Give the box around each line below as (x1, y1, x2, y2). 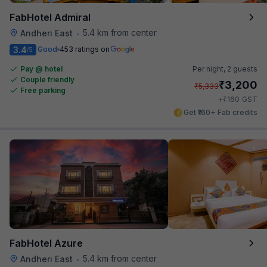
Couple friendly (20, 74, 74, 84)
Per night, (193, 64, 227, 73)
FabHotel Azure (10, 237, 83, 249)
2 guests (227, 64, 257, 73)
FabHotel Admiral (10, 11, 91, 23)
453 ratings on (60, 45, 110, 54)
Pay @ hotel (20, 64, 63, 73)
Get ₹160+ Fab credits (184, 107, 257, 117)
